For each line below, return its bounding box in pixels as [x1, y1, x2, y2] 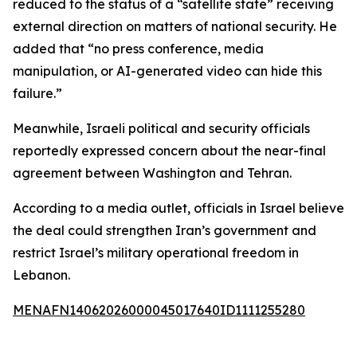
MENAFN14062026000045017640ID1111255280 [13, 302, 305, 318]
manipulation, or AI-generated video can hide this [13, 63, 322, 79]
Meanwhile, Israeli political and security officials [13, 120, 310, 136]
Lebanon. [13, 267, 70, 283]
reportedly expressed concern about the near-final [13, 143, 326, 159]
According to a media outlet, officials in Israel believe [13, 200, 344, 216]
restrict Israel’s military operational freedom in [13, 245, 299, 261]
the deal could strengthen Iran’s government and [13, 222, 316, 238]
